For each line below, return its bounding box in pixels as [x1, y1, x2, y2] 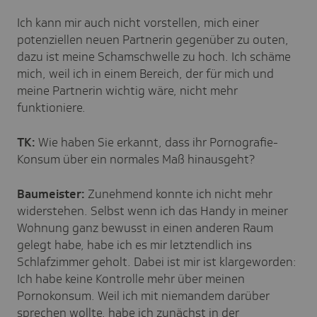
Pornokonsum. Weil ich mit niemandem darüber [17, 287, 270, 304]
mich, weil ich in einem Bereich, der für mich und [17, 65, 274, 81]
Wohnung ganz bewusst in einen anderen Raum [17, 219, 273, 236]
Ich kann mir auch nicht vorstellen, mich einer [17, 14, 259, 30]
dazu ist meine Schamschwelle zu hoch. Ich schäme [17, 48, 291, 64]
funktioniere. [17, 99, 86, 115]
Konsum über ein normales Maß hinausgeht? [17, 151, 255, 167]
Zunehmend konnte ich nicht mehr [85, 185, 272, 202]
